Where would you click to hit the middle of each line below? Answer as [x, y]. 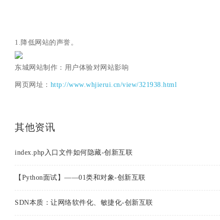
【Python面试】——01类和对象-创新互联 [80, 177]
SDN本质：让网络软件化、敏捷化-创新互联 [84, 202]
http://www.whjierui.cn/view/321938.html [113, 85]
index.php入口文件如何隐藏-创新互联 [74, 152]
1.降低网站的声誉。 [46, 43]
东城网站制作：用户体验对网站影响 [72, 68]
